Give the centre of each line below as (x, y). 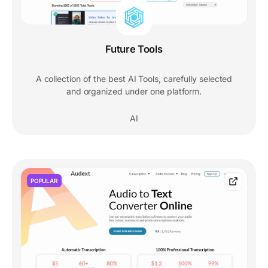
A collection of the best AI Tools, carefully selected (134, 78)
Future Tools (134, 49)
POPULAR (44, 180)
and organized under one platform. (134, 91)
